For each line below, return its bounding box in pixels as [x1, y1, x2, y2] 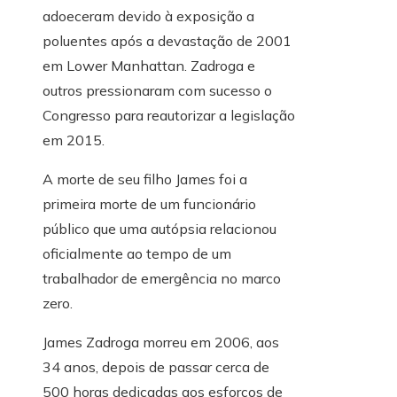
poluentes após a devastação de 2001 [43, 32, 292, 51]
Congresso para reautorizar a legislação [43, 106, 295, 125]
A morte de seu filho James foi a [43, 170, 247, 189]
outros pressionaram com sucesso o [43, 82, 272, 100]
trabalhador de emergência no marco [43, 269, 281, 288]
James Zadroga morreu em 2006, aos [43, 333, 279, 352]
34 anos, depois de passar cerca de [43, 358, 269, 377]
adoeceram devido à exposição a [43, 7, 254, 26]
